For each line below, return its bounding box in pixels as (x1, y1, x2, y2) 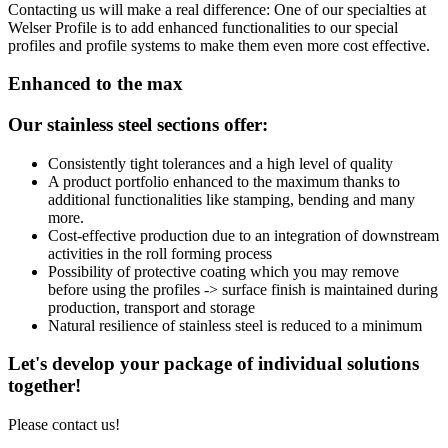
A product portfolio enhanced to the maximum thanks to (48, 172, 400, 190)
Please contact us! (8, 416, 120, 434)
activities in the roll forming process (48, 244, 272, 262)
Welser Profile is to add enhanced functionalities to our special (8, 18, 398, 36)
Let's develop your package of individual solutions (8, 353, 419, 375)
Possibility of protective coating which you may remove (48, 262, 399, 280)
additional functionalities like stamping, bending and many (48, 190, 415, 208)
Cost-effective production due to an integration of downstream (48, 226, 439, 244)
